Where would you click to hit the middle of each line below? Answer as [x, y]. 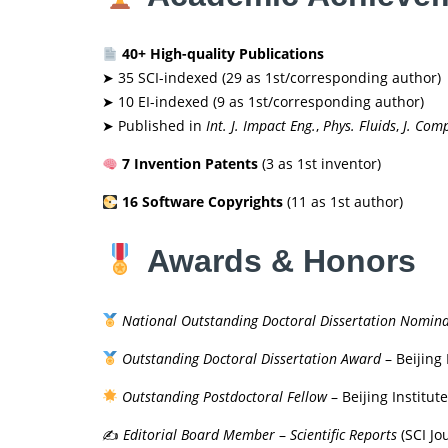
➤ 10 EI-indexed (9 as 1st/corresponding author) [263, 102]
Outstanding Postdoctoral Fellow [224, 396]
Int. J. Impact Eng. [261, 126]
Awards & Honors [282, 260]
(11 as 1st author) [342, 202]
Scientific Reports [343, 434]
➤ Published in [154, 126]
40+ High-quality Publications [222, 54]
